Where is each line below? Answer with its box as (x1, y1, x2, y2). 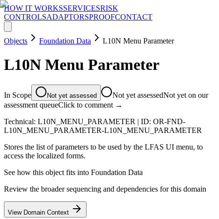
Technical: (4, 117, 38, 126)
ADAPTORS (46, 13, 89, 21)
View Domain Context (8, 208, 71, 216)
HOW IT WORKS (4, 4, 63, 12)
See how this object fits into (4, 168, 91, 176)
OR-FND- (153, 117, 185, 126)
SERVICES (63, 4, 100, 12)
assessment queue (4, 100, 58, 109)
